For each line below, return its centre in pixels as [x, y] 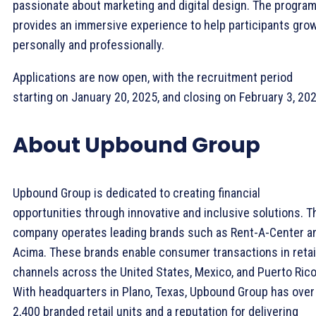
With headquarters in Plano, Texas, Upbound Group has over [164, 291]
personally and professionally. [89, 44]
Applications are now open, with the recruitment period [153, 77]
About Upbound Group [136, 145]
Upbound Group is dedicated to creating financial [136, 193]
